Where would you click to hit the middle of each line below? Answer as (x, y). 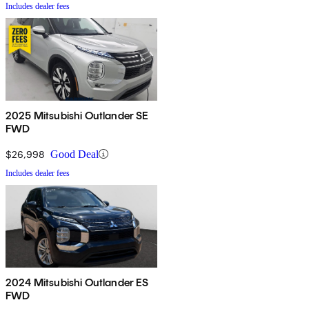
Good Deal (74, 154)
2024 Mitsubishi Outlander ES (77, 282)
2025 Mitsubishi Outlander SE (77, 115)
